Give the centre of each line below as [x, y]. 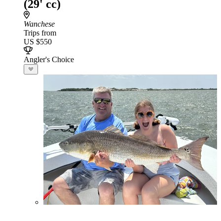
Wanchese [39, 24]
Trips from [40, 33]
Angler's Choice [49, 59]
